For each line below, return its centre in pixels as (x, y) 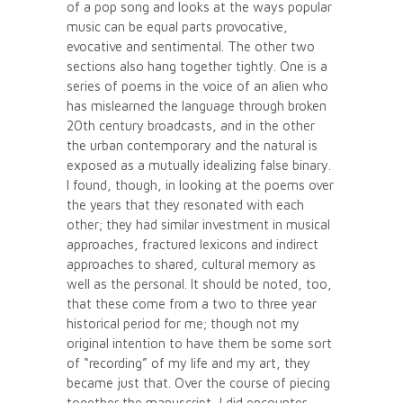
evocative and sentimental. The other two (191, 46)
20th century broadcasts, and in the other (191, 125)
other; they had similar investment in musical (198, 224)
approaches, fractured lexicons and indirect (193, 244)
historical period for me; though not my (183, 323)
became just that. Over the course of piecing (198, 382)
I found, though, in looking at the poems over (200, 184)
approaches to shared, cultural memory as (191, 264)
